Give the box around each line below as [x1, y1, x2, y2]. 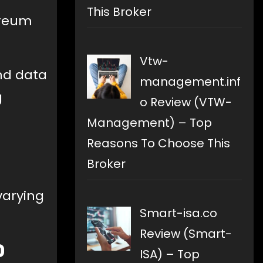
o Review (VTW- [140, 94, 232, 111]
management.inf [140, 73, 241, 90]
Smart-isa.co [140, 205, 217, 222]
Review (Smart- [140, 225, 232, 242]
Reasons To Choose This [87, 135, 230, 152]
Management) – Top [87, 114, 212, 131]
